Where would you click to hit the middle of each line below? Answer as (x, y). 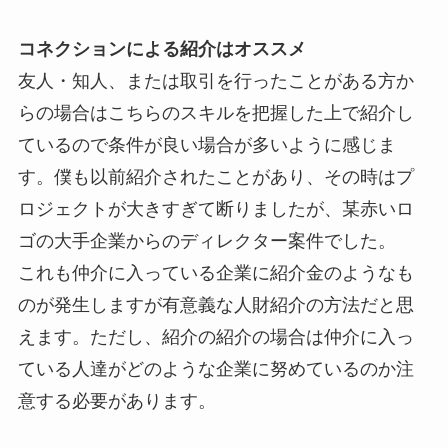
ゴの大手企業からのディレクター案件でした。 (206, 240)
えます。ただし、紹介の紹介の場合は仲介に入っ (215, 336)
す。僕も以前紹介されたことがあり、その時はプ (215, 176)
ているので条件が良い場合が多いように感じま (206, 144)
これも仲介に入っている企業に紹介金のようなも (215, 272)
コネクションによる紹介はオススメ (161, 48)
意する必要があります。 (116, 400)
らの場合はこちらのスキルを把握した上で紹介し (215, 112)
